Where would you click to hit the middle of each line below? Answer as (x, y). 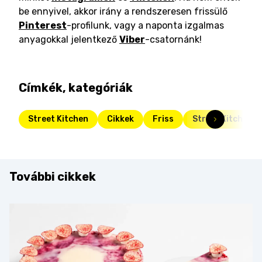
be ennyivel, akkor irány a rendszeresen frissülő (123, 11)
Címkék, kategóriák (76, 88)
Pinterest (43, 25)
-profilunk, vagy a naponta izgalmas (145, 25)
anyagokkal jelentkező (68, 39)
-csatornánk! (173, 39)
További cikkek (53, 177)
